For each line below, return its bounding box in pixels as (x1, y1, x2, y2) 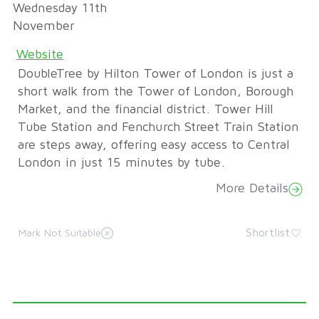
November (12, 20, 74, 33)
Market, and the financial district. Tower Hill (17, 103, 273, 116)
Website (16, 48, 63, 62)
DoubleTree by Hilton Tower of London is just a (17, 67, 293, 80)
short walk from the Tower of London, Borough (17, 85, 293, 98)
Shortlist (246, 227, 291, 239)
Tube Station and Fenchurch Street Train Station (17, 120, 299, 134)
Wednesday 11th (12, 2, 107, 16)
